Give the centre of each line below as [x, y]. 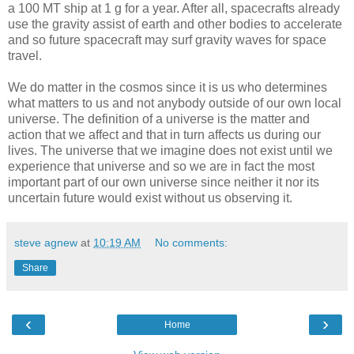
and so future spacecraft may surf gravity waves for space [167, 40]
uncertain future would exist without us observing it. [150, 198]
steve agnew [46, 242]
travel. [25, 55]
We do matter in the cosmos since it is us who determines [168, 87]
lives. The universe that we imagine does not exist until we [170, 150]
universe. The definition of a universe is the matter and [159, 119]
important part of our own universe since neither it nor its [164, 182]
